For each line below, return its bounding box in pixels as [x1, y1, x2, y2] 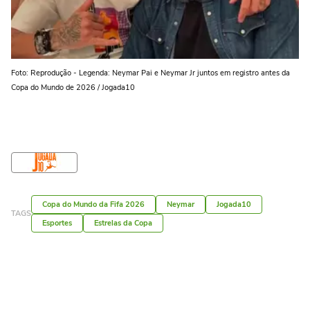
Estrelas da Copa [94, 217, 152, 228]
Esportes [42, 217, 72, 228]
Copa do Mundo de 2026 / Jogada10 [11, 82, 135, 93]
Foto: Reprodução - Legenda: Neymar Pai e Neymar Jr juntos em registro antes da [11, 67, 290, 78]
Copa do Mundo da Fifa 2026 [42, 199, 145, 210]
